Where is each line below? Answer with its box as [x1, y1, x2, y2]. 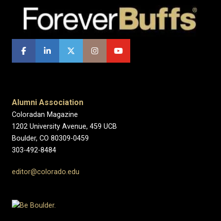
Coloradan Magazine [12, 110, 78, 119]
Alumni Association [12, 98, 83, 108]
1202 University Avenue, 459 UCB [12, 122, 117, 131]
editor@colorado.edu [12, 168, 79, 177]
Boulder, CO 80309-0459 [12, 134, 89, 143]
